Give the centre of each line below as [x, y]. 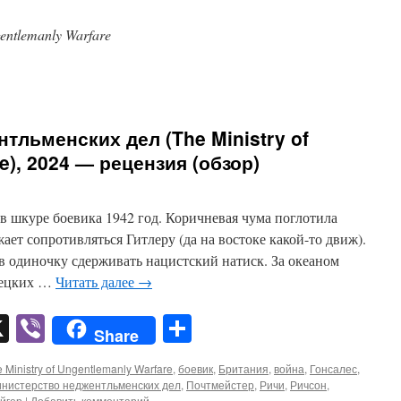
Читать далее [97, 282]
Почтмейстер [220, 385]
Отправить [256, 328]
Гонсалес [333, 369]
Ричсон [308, 385]
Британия [243, 369]
